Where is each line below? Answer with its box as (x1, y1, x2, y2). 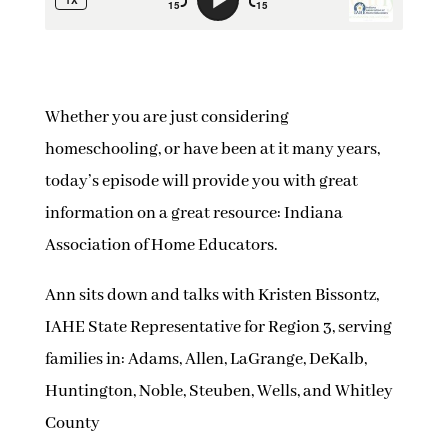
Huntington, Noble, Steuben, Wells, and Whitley (44, 381, 393, 403)
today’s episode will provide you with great (44, 171, 358, 193)
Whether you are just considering (44, 107, 289, 129)
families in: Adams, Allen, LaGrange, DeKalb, (44, 349, 367, 371)
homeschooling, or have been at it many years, (44, 139, 380, 161)
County (44, 413, 100, 435)
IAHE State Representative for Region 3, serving (44, 317, 392, 339)
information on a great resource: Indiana (44, 203, 343, 225)
